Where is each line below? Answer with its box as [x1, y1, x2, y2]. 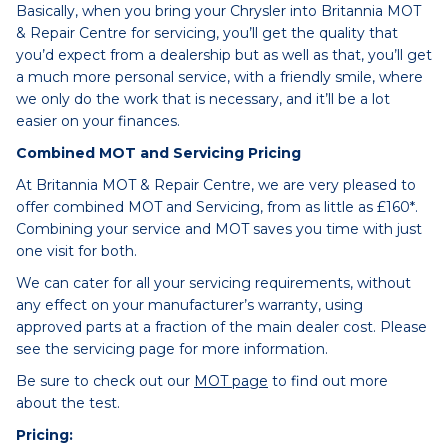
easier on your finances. [16, 112, 180, 130]
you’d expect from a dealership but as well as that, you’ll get [16, 46, 432, 64]
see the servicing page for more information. [16, 340, 328, 358]
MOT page [194, 372, 268, 390]
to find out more [268, 372, 388, 390]
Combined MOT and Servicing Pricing [16, 144, 301, 162]
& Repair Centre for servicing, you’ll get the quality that [16, 24, 398, 42]
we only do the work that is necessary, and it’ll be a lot [16, 90, 390, 108]
